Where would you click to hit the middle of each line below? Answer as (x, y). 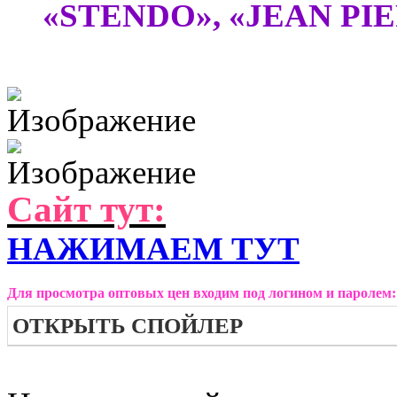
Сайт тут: (86, 210)
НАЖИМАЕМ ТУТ (153, 249)
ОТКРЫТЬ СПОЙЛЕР (128, 326)
